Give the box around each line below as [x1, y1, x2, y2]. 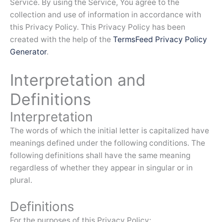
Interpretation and [10, 70, 146, 90]
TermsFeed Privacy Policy [113, 35, 207, 45]
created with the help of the [10, 35, 113, 45]
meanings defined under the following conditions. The [10, 138, 205, 148]
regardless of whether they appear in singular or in [10, 163, 193, 172]
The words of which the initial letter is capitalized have [10, 126, 209, 135]
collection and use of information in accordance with [10, 10, 201, 20]
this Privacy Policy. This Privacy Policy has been [10, 22, 185, 32]
